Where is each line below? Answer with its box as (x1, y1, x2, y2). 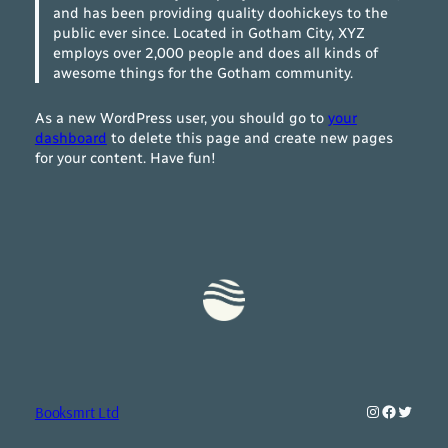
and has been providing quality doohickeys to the (53, 3, 389, 22)
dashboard (34, 129, 107, 148)
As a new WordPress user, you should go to (34, 109, 328, 128)
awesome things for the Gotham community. (53, 63, 354, 82)
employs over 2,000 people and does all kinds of (53, 43, 379, 62)
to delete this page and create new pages (106, 129, 393, 148)
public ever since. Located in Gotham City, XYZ (53, 23, 366, 42)
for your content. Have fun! (34, 149, 216, 168)
